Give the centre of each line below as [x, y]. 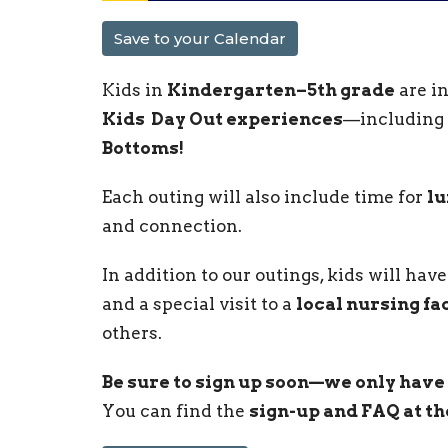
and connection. [172, 226]
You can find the [175, 411]
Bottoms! [143, 148]
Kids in [134, 90]
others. [132, 333]
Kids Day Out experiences [222, 119]
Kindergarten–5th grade [281, 90]
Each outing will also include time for [264, 197]
